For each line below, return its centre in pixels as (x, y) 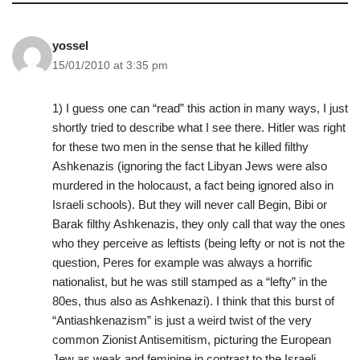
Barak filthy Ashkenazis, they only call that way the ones (199, 224)
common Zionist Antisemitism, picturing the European (192, 340)
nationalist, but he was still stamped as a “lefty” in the (190, 282)
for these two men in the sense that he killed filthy (180, 147)
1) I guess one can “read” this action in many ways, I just (200, 108)
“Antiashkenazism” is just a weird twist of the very (182, 321)
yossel (70, 46)
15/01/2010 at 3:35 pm (110, 66)
